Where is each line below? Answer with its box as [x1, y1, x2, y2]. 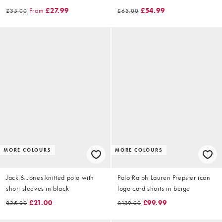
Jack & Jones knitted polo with [6, 173, 94, 182]
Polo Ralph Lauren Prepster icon [117, 173, 211, 182]
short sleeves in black [6, 184, 69, 193]
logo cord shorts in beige [117, 184, 190, 193]
